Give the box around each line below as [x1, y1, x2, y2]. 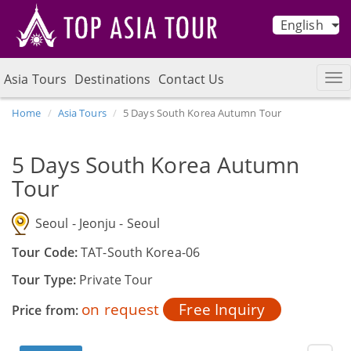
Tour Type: [12, 270, 80, 288]
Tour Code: [12, 243, 81, 261]
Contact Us [158, 70, 225, 88]
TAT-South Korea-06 [81, 243, 200, 261]
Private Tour [79, 270, 154, 288]
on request [81, 298, 164, 320]
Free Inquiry [179, 298, 266, 320]
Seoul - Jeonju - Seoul [35, 214, 161, 232]
